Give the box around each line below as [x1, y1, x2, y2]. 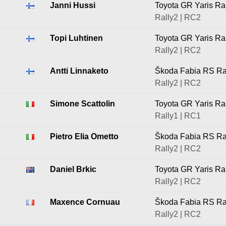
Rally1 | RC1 [155, 111, 201, 120]
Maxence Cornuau [50, 198, 120, 206]
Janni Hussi [50, 1, 95, 10]
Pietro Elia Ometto [50, 132, 119, 141]
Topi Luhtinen [50, 34, 103, 42]
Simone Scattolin [50, 99, 115, 108]
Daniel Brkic [50, 165, 96, 174]
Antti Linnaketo [50, 67, 108, 75]
